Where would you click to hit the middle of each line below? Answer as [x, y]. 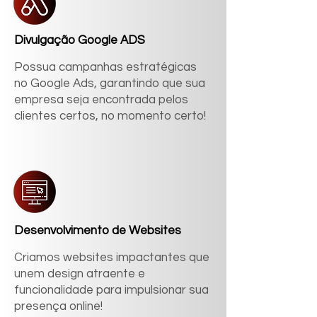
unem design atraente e [80, 274]
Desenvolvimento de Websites [98, 231]
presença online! [58, 306]
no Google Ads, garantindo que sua [110, 83]
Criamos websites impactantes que [112, 258]
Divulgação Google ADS [81, 40]
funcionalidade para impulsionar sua [111, 290]
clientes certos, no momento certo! [110, 116]
